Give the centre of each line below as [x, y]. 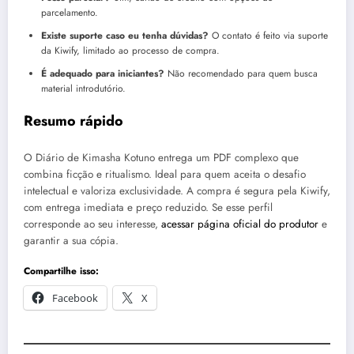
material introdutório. [83, 88]
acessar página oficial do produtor [240, 224]
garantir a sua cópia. [71, 241]
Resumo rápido [73, 121]
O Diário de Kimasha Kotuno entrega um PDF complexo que [161, 158]
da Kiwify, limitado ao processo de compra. [130, 50]
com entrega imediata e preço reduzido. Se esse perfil [148, 208]
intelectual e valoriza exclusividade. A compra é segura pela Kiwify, [177, 191]
